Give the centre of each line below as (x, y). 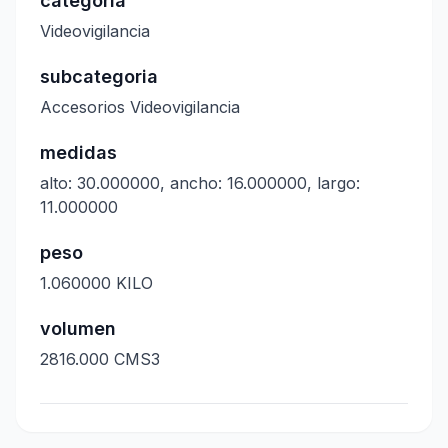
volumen (78, 328)
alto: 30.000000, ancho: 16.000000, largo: (200, 183)
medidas (78, 152)
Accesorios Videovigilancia (140, 107)
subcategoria (99, 76)
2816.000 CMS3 (100, 359)
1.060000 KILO (96, 283)
